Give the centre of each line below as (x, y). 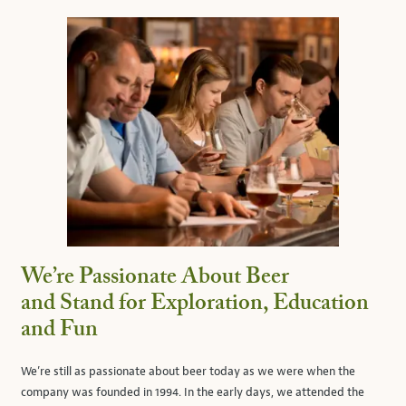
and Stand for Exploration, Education (195, 304)
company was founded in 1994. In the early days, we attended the (193, 392)
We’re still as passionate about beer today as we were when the (188, 372)
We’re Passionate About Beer (155, 278)
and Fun (59, 330)
